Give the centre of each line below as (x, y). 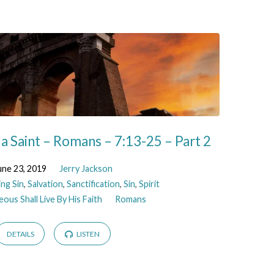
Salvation (46, 183)
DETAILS (20, 234)
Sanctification (94, 183)
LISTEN (87, 234)
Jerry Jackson (86, 168)
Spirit (150, 183)
